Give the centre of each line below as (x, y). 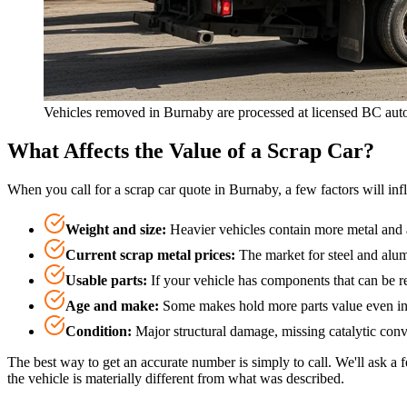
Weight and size (114, 229)
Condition (96, 331)
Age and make (110, 305)
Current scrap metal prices (148, 254)
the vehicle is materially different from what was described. (176, 378)
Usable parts (104, 280)
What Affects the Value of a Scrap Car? (191, 150)
